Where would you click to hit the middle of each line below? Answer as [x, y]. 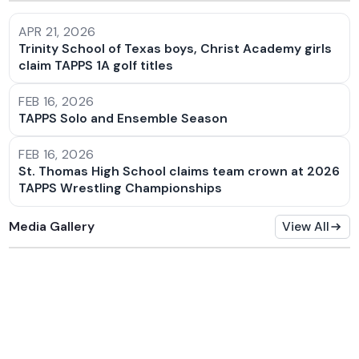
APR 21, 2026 [57, 31]
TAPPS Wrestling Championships [121, 188]
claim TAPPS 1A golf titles [96, 65]
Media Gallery [52, 226]
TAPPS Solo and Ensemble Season [123, 119]
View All [306, 227]
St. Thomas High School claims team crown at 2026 [179, 171]
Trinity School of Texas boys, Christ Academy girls [175, 48]
